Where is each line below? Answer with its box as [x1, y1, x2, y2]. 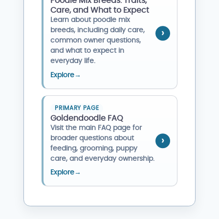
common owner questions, [50, 37, 141, 44]
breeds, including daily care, [50, 26, 145, 34]
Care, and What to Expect [50, 6, 150, 14]
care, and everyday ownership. [50, 155, 155, 162]
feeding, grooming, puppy [50, 145, 138, 152]
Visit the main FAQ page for [50, 124, 142, 131]
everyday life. [50, 57, 96, 65]
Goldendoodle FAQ [50, 114, 124, 122]
